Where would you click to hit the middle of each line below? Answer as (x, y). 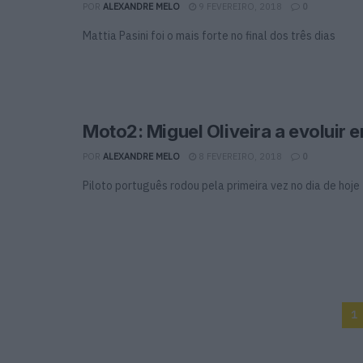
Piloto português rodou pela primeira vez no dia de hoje (221, 186)
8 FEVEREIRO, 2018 (239, 157)
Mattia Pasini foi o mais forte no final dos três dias (209, 35)
